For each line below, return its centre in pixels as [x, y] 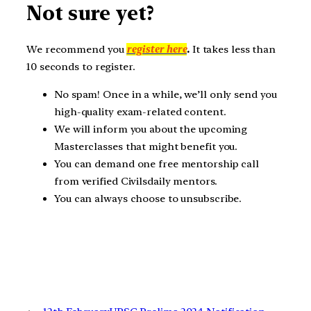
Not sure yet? [90, 14]
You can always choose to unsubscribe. [150, 198]
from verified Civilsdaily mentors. [137, 181]
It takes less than [233, 49]
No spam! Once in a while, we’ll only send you [166, 94]
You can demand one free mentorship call [157, 163]
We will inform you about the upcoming [151, 129]
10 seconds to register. [81, 66]
